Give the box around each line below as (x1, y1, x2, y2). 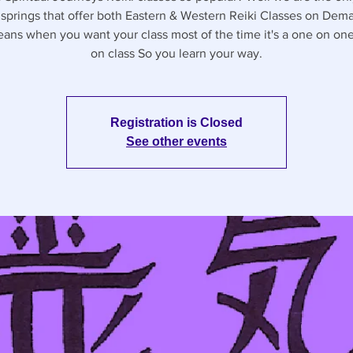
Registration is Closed (110, 115, 243, 129)
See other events (126, 134, 227, 148)
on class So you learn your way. (91, 46, 262, 60)
